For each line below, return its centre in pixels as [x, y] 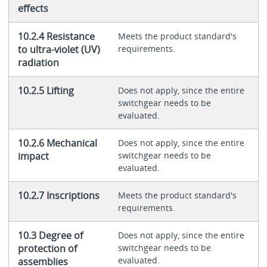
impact [33, 156]
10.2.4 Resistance [56, 37]
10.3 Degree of [50, 236]
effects [33, 9]
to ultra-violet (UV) [59, 50]
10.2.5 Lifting [46, 91]
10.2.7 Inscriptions [58, 196]
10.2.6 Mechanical [57, 143]
